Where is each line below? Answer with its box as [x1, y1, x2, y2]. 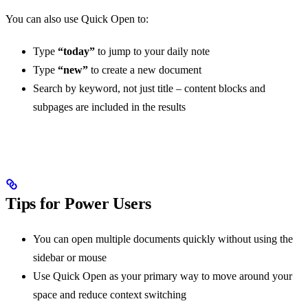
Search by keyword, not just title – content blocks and [33, 82, 265, 94]
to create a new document [88, 63, 201, 76]
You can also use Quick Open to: [5, 12, 148, 25]
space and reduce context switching [33, 288, 186, 300]
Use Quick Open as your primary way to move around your [33, 269, 292, 282]
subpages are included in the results [33, 100, 186, 113]
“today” [58, 45, 95, 57]
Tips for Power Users [5, 194, 152, 212]
